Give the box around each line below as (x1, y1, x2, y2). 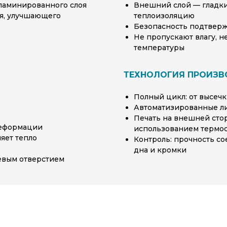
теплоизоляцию (134, 11, 195, 20)
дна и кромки (134, 145, 186, 155)
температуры (134, 43, 184, 52)
